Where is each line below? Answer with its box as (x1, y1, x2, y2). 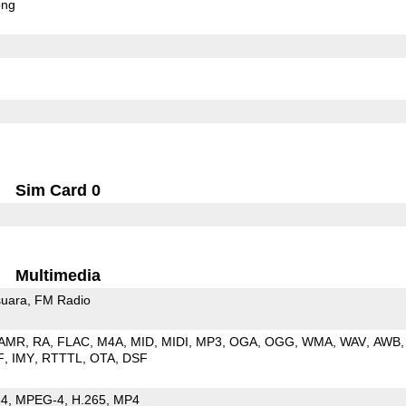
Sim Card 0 (15, 180, 101, 199)
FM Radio (34, 292, 91, 307)
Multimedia (15, 266, 101, 285)
